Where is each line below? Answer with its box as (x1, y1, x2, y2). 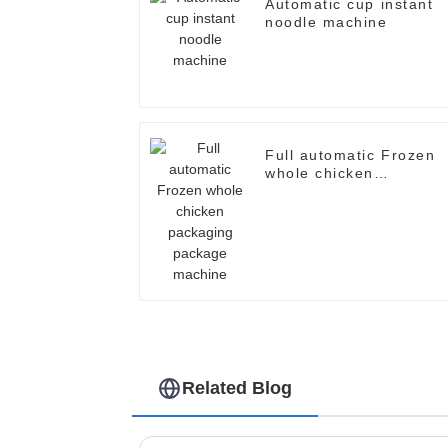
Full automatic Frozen (265, 147, 436, 164)
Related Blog (182, 378, 293, 399)
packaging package (265, 183, 415, 200)
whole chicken (265, 165, 375, 182)
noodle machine (265, 14, 388, 31)
